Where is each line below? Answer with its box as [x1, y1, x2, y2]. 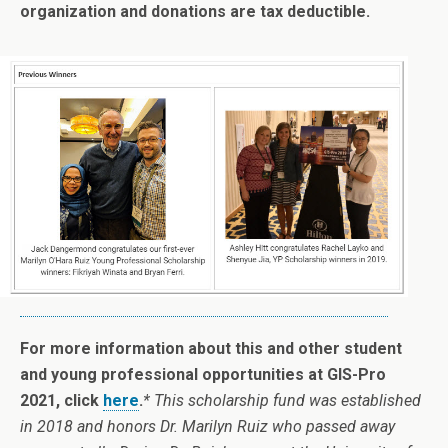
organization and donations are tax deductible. [20, 2, 370, 22]
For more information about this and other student [20, 338, 402, 358]
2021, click [20, 390, 99, 410]
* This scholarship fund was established [143, 390, 421, 410]
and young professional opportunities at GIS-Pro [20, 364, 386, 384]
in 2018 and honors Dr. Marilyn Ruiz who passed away [20, 416, 395, 436]
